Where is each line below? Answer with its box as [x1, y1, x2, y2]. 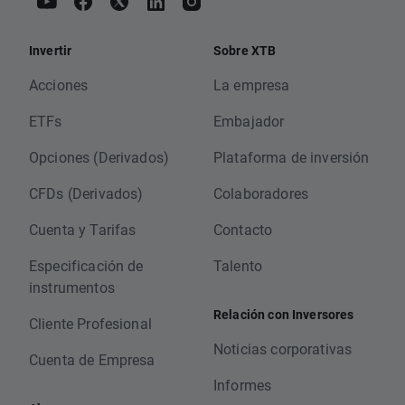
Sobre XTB [213, 42, 277, 60]
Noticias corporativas [213, 339, 353, 359]
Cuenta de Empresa [29, 350, 155, 370]
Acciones [29, 75, 89, 95]
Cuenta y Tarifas [29, 220, 137, 240]
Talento [213, 256, 263, 276]
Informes [213, 375, 272, 395]
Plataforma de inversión [213, 147, 370, 167]
